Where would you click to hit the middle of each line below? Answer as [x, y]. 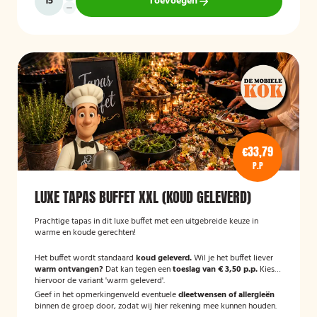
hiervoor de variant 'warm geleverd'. [100, 281]
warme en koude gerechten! [86, 233]
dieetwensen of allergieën [226, 295]
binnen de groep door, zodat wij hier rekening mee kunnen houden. [156, 306]
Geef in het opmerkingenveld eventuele [106, 295]
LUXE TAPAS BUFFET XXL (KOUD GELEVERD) [143, 197]
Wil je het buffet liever [232, 258]
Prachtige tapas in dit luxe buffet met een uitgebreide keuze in [146, 221]
